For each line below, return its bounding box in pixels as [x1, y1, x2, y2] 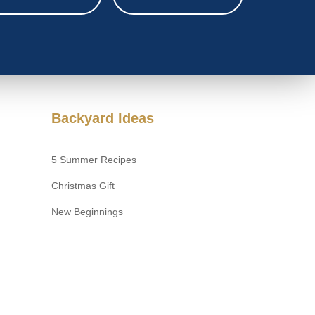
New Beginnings [51, 207, 123, 217]
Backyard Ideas [51, 110, 154, 126]
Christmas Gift [51, 181, 115, 191]
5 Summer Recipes [51, 155, 136, 165]
